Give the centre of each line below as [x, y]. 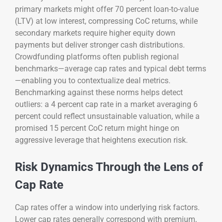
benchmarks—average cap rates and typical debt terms [111, 68]
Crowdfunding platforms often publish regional [97, 56]
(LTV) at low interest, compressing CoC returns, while [106, 21]
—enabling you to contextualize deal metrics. [94, 80]
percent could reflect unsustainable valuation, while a [107, 116]
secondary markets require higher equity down [95, 33]
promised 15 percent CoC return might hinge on [97, 128]
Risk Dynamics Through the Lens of [109, 167]
